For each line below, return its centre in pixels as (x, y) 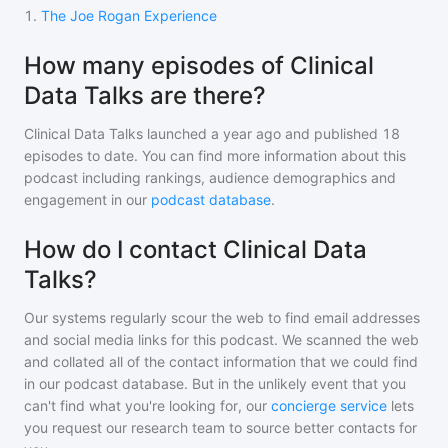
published (344, 133)
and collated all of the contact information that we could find (221, 361)
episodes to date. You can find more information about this (215, 155)
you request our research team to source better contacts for (220, 427)
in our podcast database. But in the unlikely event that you (215, 383)
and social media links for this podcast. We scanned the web (221, 339)
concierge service (329, 405)
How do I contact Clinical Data (195, 249)
